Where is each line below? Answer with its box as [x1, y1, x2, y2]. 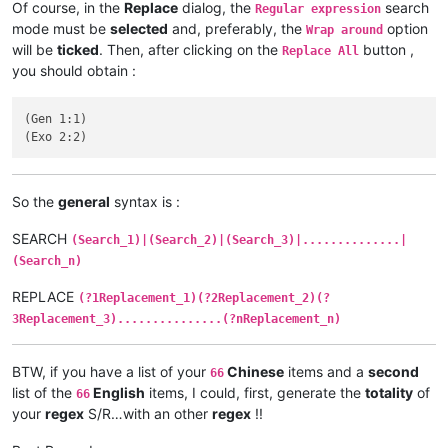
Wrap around [306, 23, 383, 38]
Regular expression [255, 2, 381, 17]
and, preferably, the [168, 20, 306, 38]
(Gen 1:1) [24, 111, 88, 126]
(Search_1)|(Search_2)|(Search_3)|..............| [71, 232, 407, 247]
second [368, 362, 419, 380]
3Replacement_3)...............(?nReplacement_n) [12, 311, 341, 326]
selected [110, 20, 168, 38]
